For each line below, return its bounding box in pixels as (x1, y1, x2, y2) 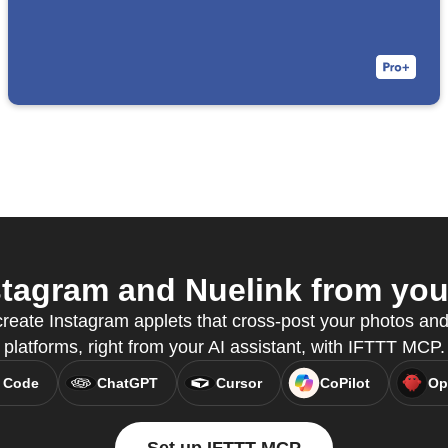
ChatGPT (96, 375, 158, 392)
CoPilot (319, 375, 370, 392)
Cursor (215, 375, 262, 392)
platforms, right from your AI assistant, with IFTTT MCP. (3, 337, 445, 358)
